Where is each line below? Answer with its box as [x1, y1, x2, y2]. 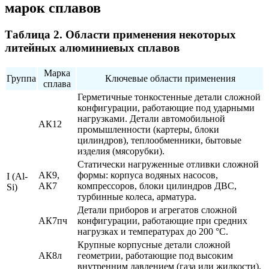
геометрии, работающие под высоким [77, 250, 233, 261]
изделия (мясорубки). [77, 145, 165, 156]
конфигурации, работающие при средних [77, 215, 247, 226]
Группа [7, 73, 36, 83]
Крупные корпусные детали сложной [77, 239, 231, 250]
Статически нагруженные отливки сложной [77, 159, 259, 169]
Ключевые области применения [104, 73, 235, 83]
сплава [43, 78, 71, 89]
